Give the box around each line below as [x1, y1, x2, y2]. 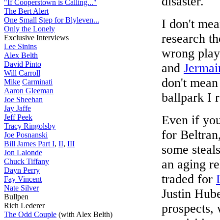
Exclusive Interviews [4, 33, 69, 42]
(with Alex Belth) [56, 210, 112, 219]
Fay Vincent [4, 175, 42, 183]
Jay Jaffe [4, 104, 31, 112]
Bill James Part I [4, 139, 55, 148]
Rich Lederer [4, 201, 45, 210]
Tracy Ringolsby [4, 122, 55, 130]
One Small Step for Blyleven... [4, 16, 99, 24]
